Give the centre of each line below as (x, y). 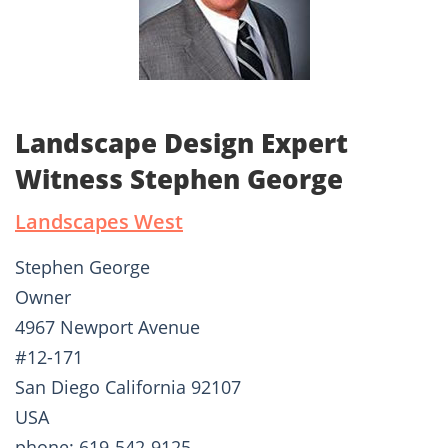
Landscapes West (99, 222)
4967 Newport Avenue (107, 327)
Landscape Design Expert (181, 143)
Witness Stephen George (179, 179)
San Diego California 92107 (128, 387)
